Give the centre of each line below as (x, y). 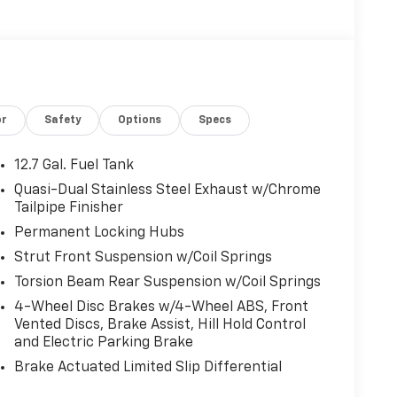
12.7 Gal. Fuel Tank (74, 165)
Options (140, 120)
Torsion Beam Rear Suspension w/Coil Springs (167, 282)
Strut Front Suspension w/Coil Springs (143, 257)
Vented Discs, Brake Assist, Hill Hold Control (160, 325)
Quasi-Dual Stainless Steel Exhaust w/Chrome (167, 190)
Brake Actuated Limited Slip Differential (148, 367)
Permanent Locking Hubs (99, 233)
